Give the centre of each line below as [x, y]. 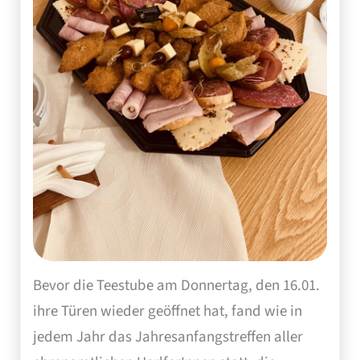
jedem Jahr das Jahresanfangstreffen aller [168, 337]
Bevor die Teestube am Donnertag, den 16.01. [176, 286]
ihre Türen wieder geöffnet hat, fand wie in [168, 312]
